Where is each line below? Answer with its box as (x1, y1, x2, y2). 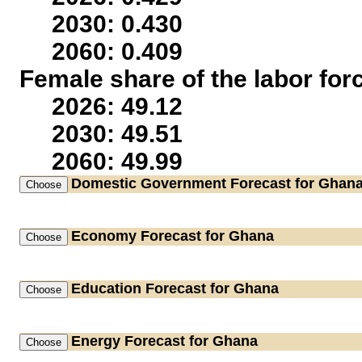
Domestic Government (71, 175, 226, 192)
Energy (71, 333, 120, 349)
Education (71, 280, 141, 297)
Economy (71, 228, 137, 244)
